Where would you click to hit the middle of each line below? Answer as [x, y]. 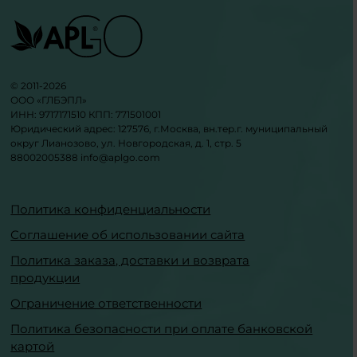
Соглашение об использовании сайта [128, 235]
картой [33, 346]
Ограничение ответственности [106, 303]
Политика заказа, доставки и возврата [130, 260]
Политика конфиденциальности [111, 209]
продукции [45, 278]
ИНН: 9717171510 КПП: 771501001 [86, 114]
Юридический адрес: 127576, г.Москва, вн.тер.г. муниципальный [169, 129]
